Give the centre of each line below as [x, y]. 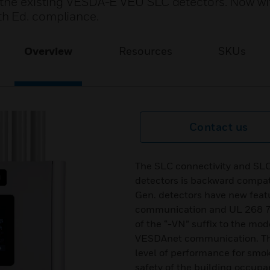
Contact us [218, 127]
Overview [49, 51]
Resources [145, 51]
